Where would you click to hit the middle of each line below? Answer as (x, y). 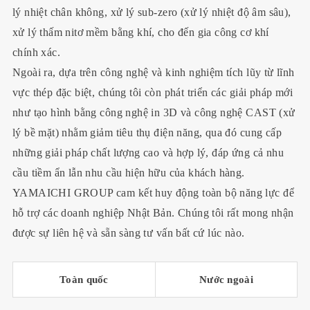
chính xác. (36, 53)
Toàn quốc (84, 279)
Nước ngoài (226, 279)
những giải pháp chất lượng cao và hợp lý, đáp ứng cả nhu (148, 153)
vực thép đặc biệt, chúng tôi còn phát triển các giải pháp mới (153, 93)
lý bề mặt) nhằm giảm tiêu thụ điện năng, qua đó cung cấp (147, 133)
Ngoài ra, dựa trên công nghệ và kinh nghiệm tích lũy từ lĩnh (153, 73)
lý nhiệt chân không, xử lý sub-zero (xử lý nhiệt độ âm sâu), (152, 12)
